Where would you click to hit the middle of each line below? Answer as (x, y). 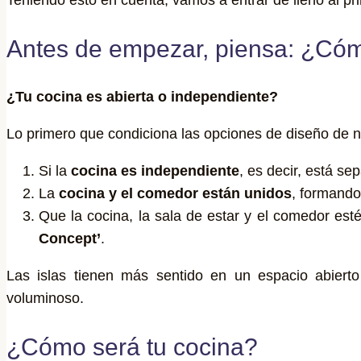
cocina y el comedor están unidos (175, 193)
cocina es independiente (155, 170)
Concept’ (70, 238)
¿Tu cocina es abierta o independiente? (142, 96)
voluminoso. (45, 298)
